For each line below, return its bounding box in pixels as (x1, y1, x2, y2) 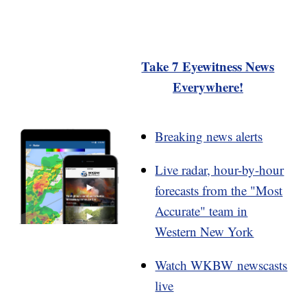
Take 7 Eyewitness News (141, 57, 275, 76)
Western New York (155, 223, 254, 241)
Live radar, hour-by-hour (155, 161, 284, 179)
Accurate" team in (155, 202, 248, 220)
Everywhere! (172, 77, 243, 97)
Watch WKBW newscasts (155, 256, 288, 274)
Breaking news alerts (155, 127, 263, 145)
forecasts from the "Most (155, 182, 283, 199)
